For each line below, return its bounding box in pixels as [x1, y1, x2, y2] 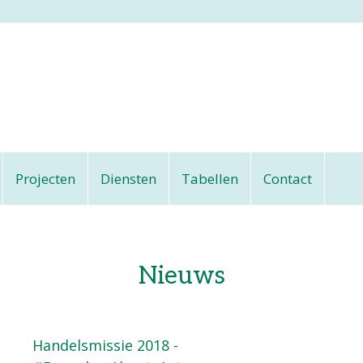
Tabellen [181, 169, 238, 188]
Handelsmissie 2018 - [32, 335, 178, 355]
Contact [263, 169, 312, 188]
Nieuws [138, 262, 225, 291]
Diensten [100, 169, 156, 188]
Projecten [15, 169, 75, 188]
